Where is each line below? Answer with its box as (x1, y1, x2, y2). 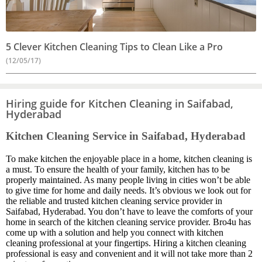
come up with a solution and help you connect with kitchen (6, 227, 223, 238)
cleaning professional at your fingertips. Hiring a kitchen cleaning (6, 238, 246, 249)
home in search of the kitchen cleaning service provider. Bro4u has (6, 217, 251, 227)
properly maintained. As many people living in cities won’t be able (6, 175, 250, 185)
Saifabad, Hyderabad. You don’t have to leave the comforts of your (6, 206, 253, 217)
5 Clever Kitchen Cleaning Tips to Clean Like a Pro (6, 40, 223, 53)
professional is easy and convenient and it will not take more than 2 (6, 249, 253, 259)
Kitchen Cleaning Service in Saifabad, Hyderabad (6, 130, 246, 143)
